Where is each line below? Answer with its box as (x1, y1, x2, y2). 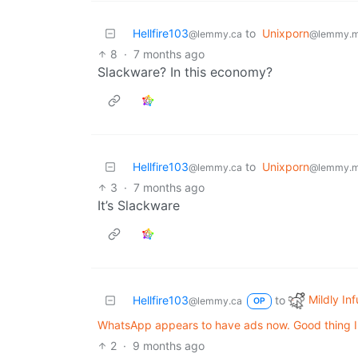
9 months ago (133, 338, 205, 352)
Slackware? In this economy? (97, 63, 272, 80)
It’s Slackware (97, 197, 180, 213)
